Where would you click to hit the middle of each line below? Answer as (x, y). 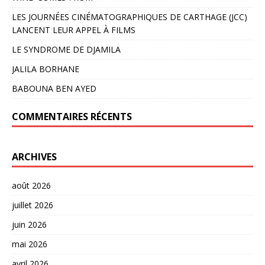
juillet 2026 (33, 205)
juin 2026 (29, 224)
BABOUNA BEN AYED (54, 88)
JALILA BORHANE (46, 69)
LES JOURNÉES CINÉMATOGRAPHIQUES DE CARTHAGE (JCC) (130, 17)
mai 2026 (30, 244)
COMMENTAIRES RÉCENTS (72, 116)
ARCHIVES (34, 156)
